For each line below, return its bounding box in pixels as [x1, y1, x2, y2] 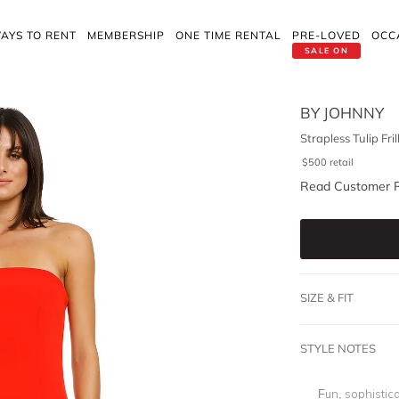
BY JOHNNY [299, 103, 384, 122]
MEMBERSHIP [87, 28, 165, 42]
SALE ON [304, 45, 349, 55]
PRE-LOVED [292, 28, 361, 42]
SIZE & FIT [299, 290, 354, 305]
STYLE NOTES [299, 341, 376, 355]
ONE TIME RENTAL [175, 28, 281, 42]
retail [329, 156, 354, 168]
